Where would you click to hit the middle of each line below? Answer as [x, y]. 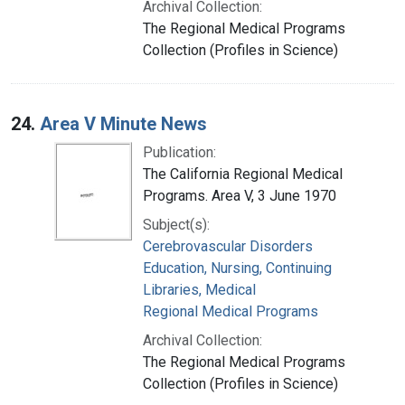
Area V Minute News [123, 123]
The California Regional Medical [243, 174]
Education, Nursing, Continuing [237, 268]
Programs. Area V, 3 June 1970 [240, 195]
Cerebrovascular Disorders [228, 246]
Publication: [179, 152]
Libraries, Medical [199, 289]
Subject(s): [176, 224]
